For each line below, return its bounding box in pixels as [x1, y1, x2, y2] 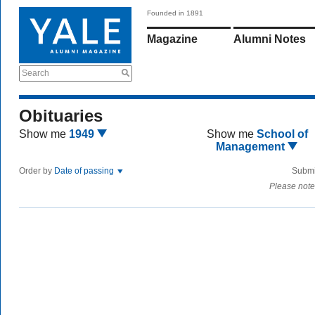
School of [256, 128, 308, 140]
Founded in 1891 [147, 9, 203, 17]
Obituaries [19, 106, 103, 125]
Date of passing [54, 166, 116, 176]
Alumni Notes [233, 33, 306, 45]
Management [216, 141, 288, 153]
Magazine [147, 33, 198, 45]
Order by [19, 166, 54, 176]
